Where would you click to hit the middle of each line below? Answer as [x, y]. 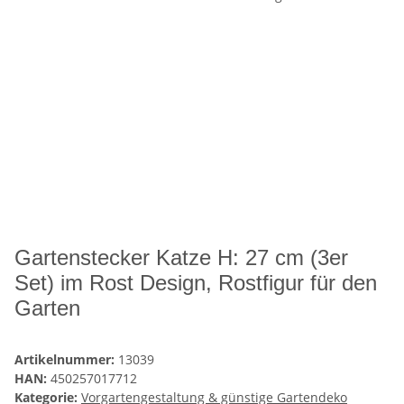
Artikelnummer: [66, 360]
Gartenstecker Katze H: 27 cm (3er [181, 258]
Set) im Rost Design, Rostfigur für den [196, 283]
